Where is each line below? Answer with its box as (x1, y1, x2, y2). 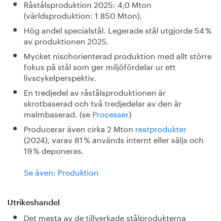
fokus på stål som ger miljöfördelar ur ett (23, 60, 176, 73)
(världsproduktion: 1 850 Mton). (23, 8, 142, 21)
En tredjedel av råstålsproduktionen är (23, 85, 166, 98)
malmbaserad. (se (23, 107, 92, 120)
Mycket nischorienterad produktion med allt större (23, 49, 212, 62)
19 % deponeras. (23, 144, 86, 156)
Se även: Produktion (23, 165, 99, 178)
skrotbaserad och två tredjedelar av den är (23, 96, 182, 109)
